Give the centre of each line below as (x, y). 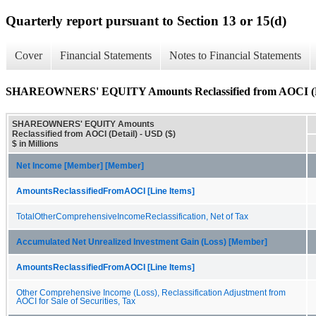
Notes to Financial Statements (235, 56)
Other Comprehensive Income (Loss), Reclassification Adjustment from (151, 292)
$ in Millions (35, 144)
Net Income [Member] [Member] (80, 165)
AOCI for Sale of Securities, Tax (76, 301)
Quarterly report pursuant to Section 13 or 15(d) (146, 20)
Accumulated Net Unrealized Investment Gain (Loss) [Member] (142, 242)
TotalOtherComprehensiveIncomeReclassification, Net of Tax (132, 216)
